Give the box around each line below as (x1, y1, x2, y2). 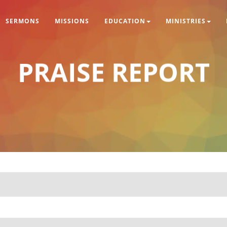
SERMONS (6, 17, 40, 25)
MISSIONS (55, 17, 89, 25)
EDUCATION (104, 17, 145, 25)
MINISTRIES (166, 17, 206, 25)
